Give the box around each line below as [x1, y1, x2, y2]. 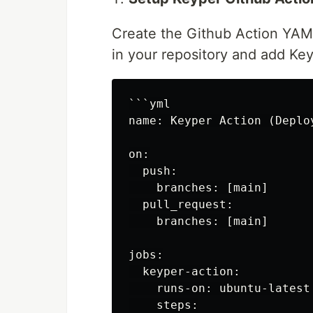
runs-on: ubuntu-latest [129, 282, 310, 296]
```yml [129, 97, 170, 111]
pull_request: [129, 198, 233, 212]
